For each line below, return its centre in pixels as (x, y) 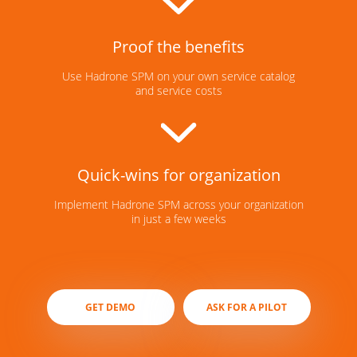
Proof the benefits (178, 47)
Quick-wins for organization (178, 175)
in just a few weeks (178, 219)
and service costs (178, 91)
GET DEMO (110, 308)
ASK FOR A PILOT (247, 308)
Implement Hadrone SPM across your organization (178, 205)
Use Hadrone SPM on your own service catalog (178, 76)
